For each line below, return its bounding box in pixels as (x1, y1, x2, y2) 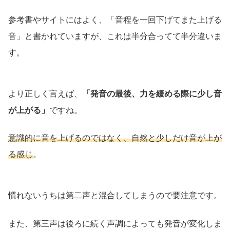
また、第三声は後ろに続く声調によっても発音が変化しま (8, 219, 222, 228)
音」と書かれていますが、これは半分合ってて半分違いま (8, 31, 222, 41)
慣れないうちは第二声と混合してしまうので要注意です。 (8, 191, 222, 200)
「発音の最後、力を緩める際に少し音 (82, 89, 222, 98)
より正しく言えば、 (8, 89, 82, 98)
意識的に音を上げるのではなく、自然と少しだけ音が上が (8, 133, 222, 143)
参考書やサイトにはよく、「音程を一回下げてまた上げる (8, 15, 222, 24)
